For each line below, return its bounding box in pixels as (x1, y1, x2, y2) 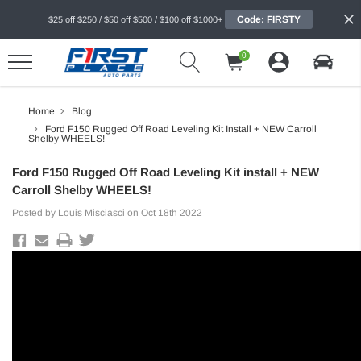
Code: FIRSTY (237, 14, 301, 25)
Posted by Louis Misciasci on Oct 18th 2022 (12, 206, 202, 218)
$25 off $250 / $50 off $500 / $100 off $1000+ (48, 15, 222, 24)
